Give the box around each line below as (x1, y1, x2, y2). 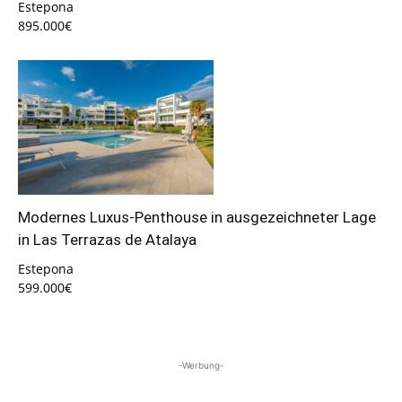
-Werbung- (178, 359, 224, 371)
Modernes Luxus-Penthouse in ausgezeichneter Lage (18, 208, 376, 227)
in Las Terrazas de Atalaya (18, 231, 197, 249)
